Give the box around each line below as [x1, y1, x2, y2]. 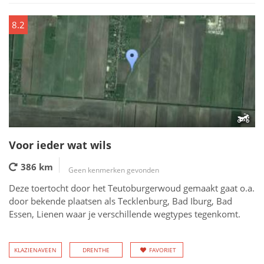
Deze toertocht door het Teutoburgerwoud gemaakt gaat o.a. [9, 182, 255, 194]
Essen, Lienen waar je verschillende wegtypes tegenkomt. [9, 208, 240, 220]
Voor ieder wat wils [9, 138, 111, 152]
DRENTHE [82, 246, 110, 254]
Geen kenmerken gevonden [68, 165, 159, 175]
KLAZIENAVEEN [14, 246, 57, 254]
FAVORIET [149, 246, 176, 254]
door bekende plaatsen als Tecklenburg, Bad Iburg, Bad [9, 195, 232, 207]
